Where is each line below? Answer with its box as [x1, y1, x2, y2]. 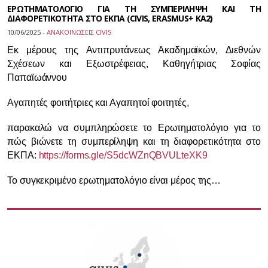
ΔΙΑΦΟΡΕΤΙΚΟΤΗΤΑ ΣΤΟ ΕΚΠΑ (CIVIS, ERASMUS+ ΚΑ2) [7, 13, 213, 24]
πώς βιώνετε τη [7, 136, 81, 147]
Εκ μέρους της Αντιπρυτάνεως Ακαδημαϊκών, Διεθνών [7, 45, 261, 55]
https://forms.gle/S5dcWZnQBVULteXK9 [38, 150, 208, 160]
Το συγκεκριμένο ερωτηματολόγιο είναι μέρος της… [7, 175, 221, 185]
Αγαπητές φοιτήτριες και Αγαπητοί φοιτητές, [7, 98, 189, 108]
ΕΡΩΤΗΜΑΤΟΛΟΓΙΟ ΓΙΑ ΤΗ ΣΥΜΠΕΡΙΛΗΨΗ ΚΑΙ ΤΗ [7, 3, 261, 14]
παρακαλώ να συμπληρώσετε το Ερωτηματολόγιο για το [7, 123, 261, 133]
